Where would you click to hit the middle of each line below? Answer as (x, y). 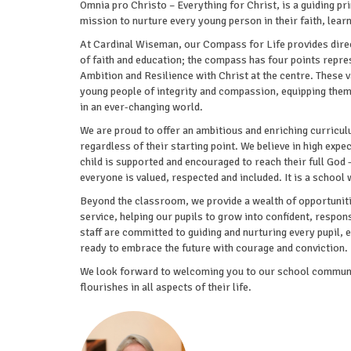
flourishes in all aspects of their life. (166, 288)
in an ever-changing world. (141, 107)
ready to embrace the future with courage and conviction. (214, 248)
